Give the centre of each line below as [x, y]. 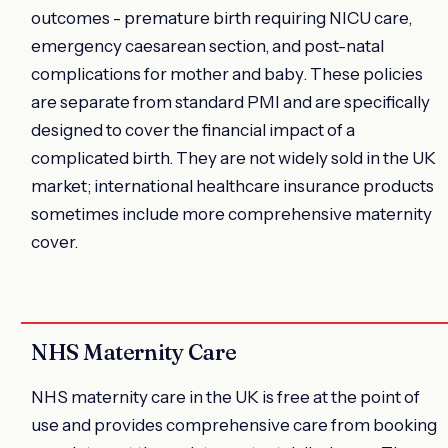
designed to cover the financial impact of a [193, 129]
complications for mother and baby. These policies [227, 73]
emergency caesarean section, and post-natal [207, 45]
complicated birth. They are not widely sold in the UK [233, 157]
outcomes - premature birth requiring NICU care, [221, 17]
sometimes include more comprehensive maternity [231, 213]
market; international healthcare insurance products [232, 185]
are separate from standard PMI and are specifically [230, 101]
